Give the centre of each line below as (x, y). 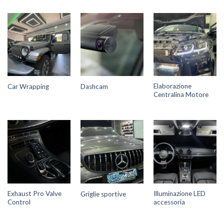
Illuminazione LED (179, 193)
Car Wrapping (28, 86)
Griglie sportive (103, 194)
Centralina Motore (181, 95)
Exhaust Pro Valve (34, 193)
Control (19, 202)
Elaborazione (172, 86)
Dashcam (94, 86)
